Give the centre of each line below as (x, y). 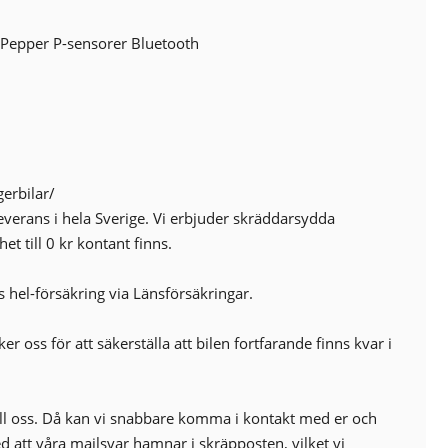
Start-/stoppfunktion (112, 65)
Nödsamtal (80, 15)
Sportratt (73, 40)
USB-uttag (77, 90)
